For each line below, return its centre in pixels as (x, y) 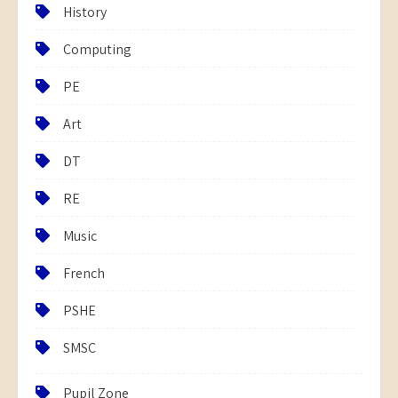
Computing (97, 49)
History (85, 12)
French (84, 273)
